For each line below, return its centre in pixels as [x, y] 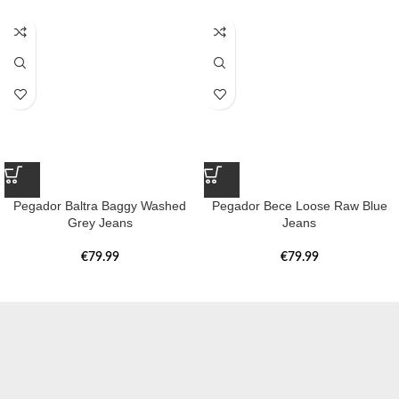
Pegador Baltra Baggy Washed [100, 206]
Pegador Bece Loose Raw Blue [299, 206]
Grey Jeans [100, 223]
